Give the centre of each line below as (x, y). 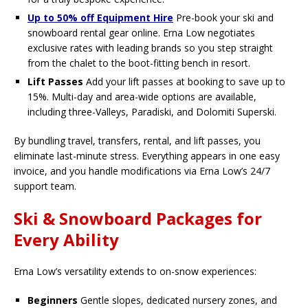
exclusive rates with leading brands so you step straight (150, 48)
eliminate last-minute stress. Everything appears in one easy (147, 156)
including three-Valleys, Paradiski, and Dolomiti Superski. (152, 112)
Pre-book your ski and (223, 18)
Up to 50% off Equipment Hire (100, 18)
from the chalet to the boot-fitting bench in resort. (139, 63)
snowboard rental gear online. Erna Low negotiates (141, 33)
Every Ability (66, 240)
